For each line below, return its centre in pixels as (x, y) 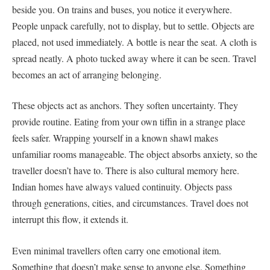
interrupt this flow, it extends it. (70, 219)
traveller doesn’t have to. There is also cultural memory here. (126, 171)
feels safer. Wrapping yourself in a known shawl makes (115, 138)
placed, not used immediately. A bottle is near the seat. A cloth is (134, 42)
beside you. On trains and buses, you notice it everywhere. (122, 9)
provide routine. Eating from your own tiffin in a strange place (129, 122)
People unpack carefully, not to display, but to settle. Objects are (133, 25)
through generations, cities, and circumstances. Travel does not (130, 203)
